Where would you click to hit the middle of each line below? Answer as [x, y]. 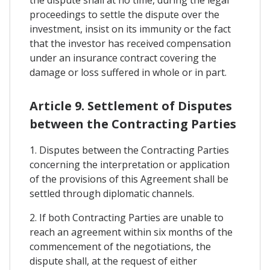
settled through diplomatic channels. [112, 194]
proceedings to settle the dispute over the [124, 15]
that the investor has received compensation [130, 44]
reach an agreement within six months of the [131, 232]
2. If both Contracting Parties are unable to [127, 218]
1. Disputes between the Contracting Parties [129, 150]
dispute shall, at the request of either [113, 261]
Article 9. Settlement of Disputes [131, 106]
